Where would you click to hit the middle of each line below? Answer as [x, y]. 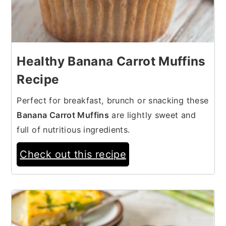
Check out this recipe [73, 154]
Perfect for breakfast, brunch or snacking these [113, 100]
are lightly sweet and [152, 115]
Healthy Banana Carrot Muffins [111, 61]
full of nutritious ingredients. [73, 129]
